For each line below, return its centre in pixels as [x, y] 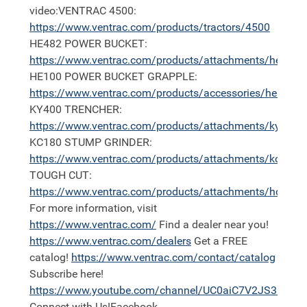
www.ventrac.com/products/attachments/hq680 [182, 192]
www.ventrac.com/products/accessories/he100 [180, 93]
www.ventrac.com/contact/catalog [191, 258]
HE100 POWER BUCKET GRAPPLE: [113, 77]
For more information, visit [93, 208]
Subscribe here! [66, 274]
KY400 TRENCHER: [75, 110]
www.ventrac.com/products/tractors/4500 [167, 27]
